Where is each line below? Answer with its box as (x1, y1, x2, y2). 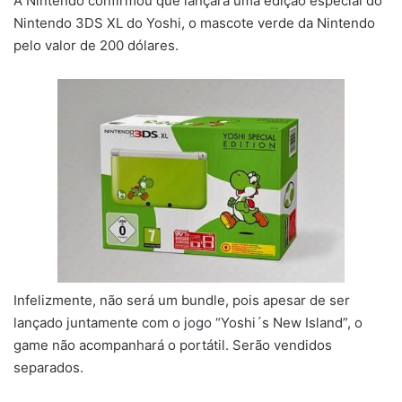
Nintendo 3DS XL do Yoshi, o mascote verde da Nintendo (13, 14, 375, 32)
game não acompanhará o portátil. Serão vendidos (13, 336, 332, 354)
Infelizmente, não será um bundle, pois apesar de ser (13, 291, 350, 309)
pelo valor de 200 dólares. (13, 37, 179, 55)
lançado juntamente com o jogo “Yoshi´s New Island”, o (13, 313, 363, 331)
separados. (13, 358, 83, 376)
